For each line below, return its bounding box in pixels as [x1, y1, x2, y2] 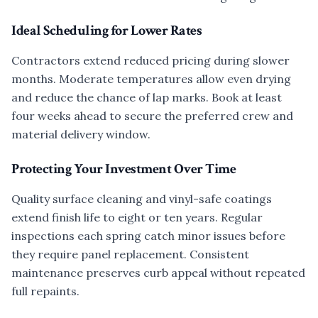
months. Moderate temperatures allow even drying [11, 72, 291, 86]
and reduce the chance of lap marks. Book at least [11, 90, 282, 104]
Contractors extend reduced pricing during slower [11, 53, 290, 67]
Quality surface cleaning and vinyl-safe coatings [11, 192, 272, 206]
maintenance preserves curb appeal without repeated [11, 265, 305, 280]
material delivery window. [11, 127, 150, 141]
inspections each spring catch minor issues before [11, 229, 285, 243]
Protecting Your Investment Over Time [11, 160, 236, 178]
